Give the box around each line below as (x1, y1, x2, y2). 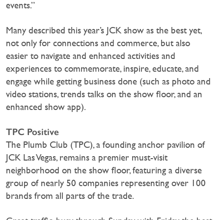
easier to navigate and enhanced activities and (6, 50, 175, 61)
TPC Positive (6, 126, 59, 137)
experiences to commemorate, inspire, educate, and (6, 63, 199, 74)
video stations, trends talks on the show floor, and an (6, 88, 202, 99)
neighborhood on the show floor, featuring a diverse (6, 165, 202, 175)
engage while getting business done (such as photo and (6, 76, 211, 86)
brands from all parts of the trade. (6, 190, 134, 201)
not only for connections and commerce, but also (6, 37, 190, 48)
